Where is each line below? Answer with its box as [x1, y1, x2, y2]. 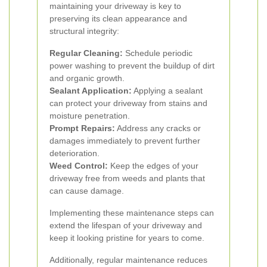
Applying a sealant [132, 86, 203, 95]
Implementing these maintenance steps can [49, 208, 214, 218]
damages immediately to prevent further [49, 136, 200, 145]
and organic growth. [49, 73, 125, 83]
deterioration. [49, 148, 100, 158]
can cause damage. [49, 186, 124, 195]
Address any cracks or [115, 123, 201, 133]
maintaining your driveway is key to [49, 1, 181, 11]
